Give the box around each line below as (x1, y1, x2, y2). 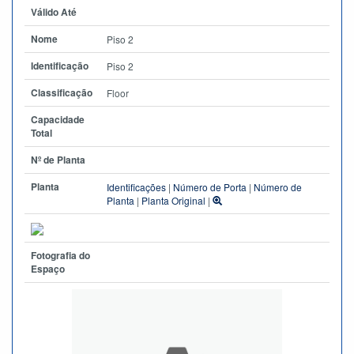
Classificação (31, 85, 92, 100)
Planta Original (141, 194, 205, 207)
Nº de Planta (31, 153, 85, 167)
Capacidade (31, 112, 85, 126)
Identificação (31, 58, 88, 73)
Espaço (31, 262, 65, 276)
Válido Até (31, 5, 77, 19)
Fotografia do (31, 248, 90, 262)
